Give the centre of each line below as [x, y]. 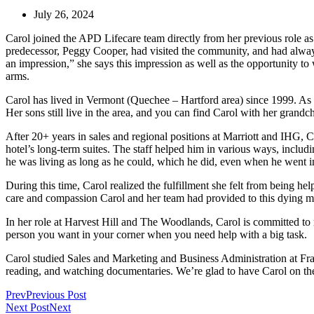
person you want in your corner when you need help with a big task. [156, 234]
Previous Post [56, 294]
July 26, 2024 [64, 14]
